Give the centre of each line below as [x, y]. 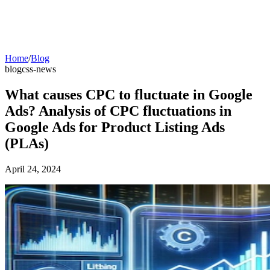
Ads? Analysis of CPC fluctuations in [118, 111]
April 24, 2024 [33, 169]
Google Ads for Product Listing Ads [115, 127]
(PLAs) [27, 143]
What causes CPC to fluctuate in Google [129, 94]
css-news [39, 69]
